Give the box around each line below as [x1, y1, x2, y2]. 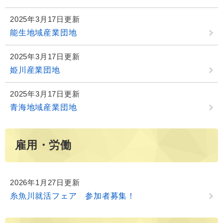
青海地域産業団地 [10, 103, 77, 111]
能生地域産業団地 [10, 28, 77, 37]
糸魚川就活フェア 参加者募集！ [10, 192, 135, 201]
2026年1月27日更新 [10, 178, 80, 187]
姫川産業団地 [10, 65, 60, 74]
